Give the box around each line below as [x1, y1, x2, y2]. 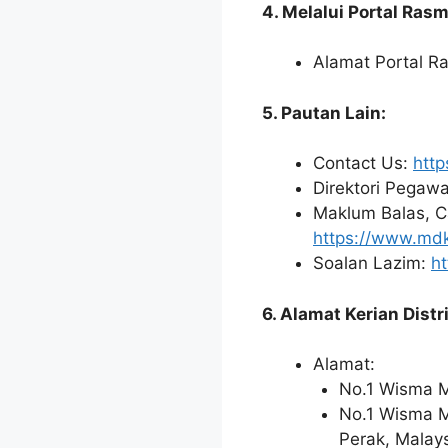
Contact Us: [313, 153, 413, 174]
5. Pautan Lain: [262, 102, 386, 123]
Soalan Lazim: [313, 253, 431, 274]
